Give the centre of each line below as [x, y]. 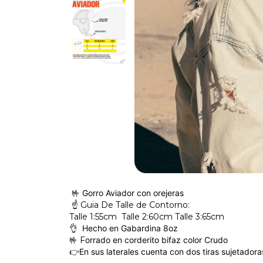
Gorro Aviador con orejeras [133, 193]
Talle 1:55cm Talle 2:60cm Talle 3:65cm [148, 217]
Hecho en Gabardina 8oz [129, 228]
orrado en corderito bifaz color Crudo [156, 240]
